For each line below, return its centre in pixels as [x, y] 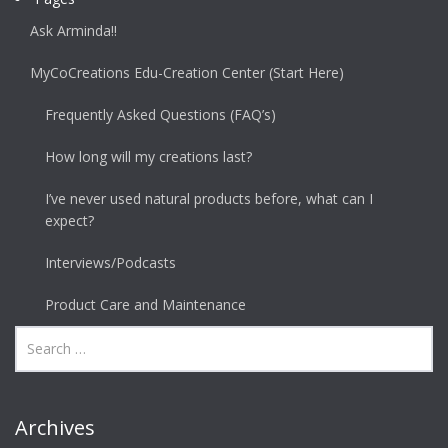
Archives [55, 428]
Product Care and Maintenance [145, 305]
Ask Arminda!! [73, 31]
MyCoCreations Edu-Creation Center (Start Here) [187, 73]
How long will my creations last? [148, 157]
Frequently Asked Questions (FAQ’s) [160, 115]
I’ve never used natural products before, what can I [209, 199]
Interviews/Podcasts [110, 263]
